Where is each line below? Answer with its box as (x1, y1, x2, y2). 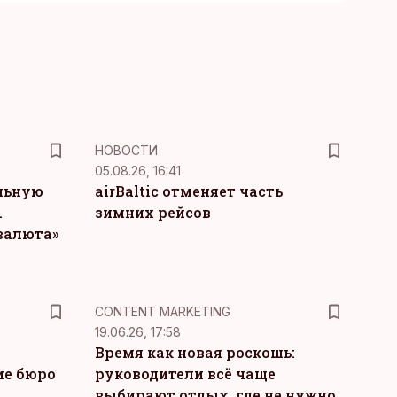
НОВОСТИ (94, 143, 158, 158)
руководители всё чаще (94, 364, 276, 383)
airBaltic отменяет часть (94, 182, 283, 200)
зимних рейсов (94, 203, 211, 222)
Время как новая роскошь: (94, 343, 295, 362)
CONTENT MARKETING (94, 304, 230, 319)
